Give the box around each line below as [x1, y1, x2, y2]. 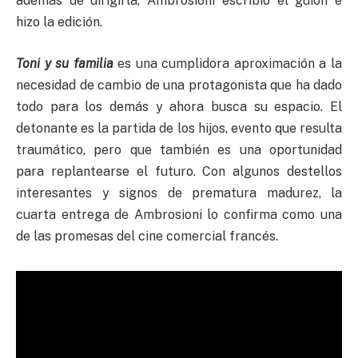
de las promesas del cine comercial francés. [16, 228, 278, 244]
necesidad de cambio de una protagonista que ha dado [16, 77, 342, 93]
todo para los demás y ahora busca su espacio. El [16, 98, 342, 114]
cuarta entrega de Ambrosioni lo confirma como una [16, 206, 342, 222]
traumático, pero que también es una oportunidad [16, 141, 342, 157]
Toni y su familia [16, 55, 113, 71]
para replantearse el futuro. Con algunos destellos [16, 163, 342, 179]
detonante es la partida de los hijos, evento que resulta [16, 120, 342, 136]
